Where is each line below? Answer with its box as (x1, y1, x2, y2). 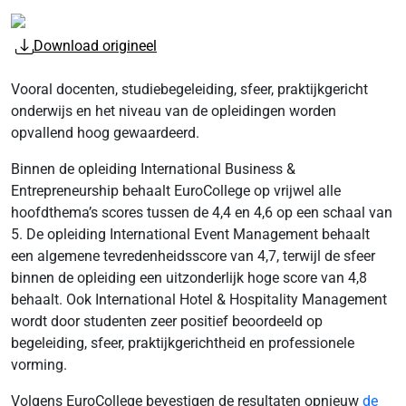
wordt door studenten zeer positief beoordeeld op (11, 313, 323, 330)
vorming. (11, 356, 67, 373)
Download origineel (34, 37, 157, 54)
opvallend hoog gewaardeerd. (11, 124, 199, 141)
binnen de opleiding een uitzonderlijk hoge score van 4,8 (11, 269, 367, 286)
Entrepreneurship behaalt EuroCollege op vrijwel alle (11, 182, 341, 199)
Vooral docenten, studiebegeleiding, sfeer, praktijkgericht (11, 81, 368, 98)
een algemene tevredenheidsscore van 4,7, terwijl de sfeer (11, 247, 375, 265)
